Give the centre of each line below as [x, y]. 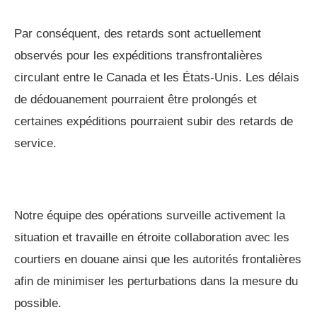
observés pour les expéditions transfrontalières [138, 55]
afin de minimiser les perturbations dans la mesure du [156, 281]
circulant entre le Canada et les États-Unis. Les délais [157, 77]
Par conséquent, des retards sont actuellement [138, 33]
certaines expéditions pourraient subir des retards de [154, 121]
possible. [38, 303]
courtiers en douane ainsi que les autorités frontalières [158, 259]
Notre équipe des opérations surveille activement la [150, 215]
